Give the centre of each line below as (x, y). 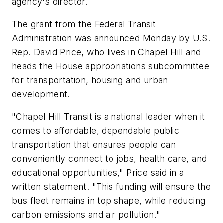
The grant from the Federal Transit (84, 24)
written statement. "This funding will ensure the (111, 187)
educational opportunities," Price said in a (98, 173)
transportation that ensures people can (94, 145)
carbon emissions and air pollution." (86, 215)
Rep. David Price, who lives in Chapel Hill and (107, 52)
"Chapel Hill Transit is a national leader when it (109, 117)
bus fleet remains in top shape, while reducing (109, 201)
